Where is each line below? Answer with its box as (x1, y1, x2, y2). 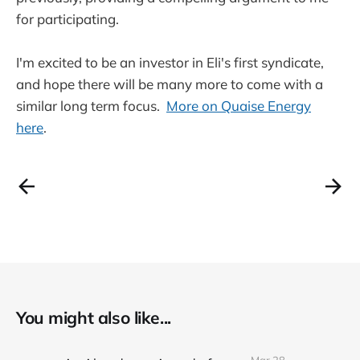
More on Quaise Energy (166, 96, 311, 114)
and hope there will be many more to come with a (16, 75, 323, 92)
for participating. (16, 10, 125, 27)
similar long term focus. (16, 96, 166, 114)
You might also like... (16, 306, 171, 328)
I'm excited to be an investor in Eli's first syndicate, (16, 53, 324, 71)
